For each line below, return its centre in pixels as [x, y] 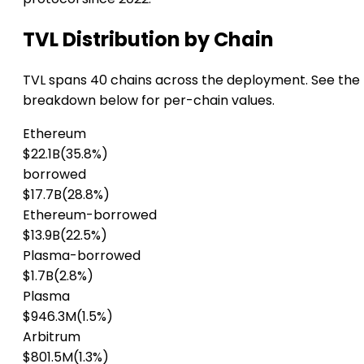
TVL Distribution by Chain [148, 39]
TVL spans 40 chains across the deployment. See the [191, 80]
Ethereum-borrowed [90, 214]
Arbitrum [52, 336]
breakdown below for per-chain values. [149, 100]
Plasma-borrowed [82, 255]
